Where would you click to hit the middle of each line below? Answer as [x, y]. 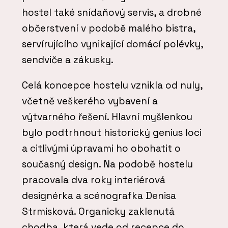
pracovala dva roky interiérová [94, 180]
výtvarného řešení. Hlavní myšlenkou [107, 117]
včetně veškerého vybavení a [90, 101]
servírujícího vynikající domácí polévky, [112, 44]
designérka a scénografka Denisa [99, 195]
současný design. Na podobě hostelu [107, 164]
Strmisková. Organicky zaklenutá [98, 211]
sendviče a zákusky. [68, 60]
